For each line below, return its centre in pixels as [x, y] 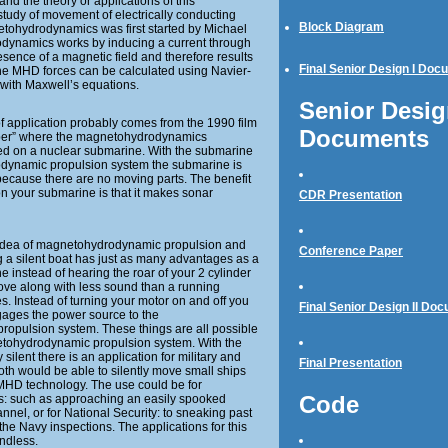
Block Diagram [341, 27]
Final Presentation [350, 363]
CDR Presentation [350, 195]
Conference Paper [351, 251]
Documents [364, 138]
